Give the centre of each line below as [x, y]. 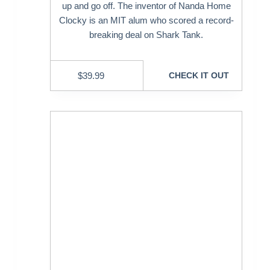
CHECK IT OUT [199, 75]
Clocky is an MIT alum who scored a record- [146, 20]
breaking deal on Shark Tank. [146, 35]
